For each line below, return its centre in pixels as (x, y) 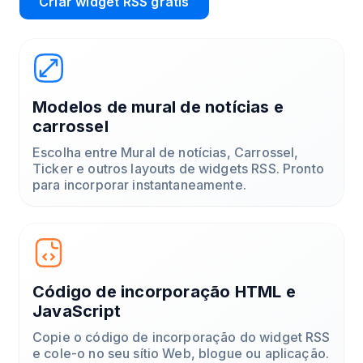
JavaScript (77, 311)
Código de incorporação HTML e (164, 291)
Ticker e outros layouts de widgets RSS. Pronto (178, 168)
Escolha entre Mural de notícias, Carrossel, (166, 152)
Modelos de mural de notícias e (158, 107)
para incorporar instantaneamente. (139, 184)
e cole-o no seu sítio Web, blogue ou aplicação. (181, 353)
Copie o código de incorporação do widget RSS (181, 337)
